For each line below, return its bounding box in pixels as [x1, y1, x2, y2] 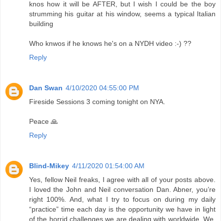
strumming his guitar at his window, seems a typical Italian [29, 9, 216, 18]
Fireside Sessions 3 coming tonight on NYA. [29, 97, 165, 106]
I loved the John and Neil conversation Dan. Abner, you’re [29, 185, 216, 193]
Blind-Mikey [29, 161, 69, 170]
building [29, 19, 53, 28]
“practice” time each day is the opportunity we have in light [29, 205, 216, 213]
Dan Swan [29, 83, 63, 92]
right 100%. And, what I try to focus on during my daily [29, 195, 216, 203]
